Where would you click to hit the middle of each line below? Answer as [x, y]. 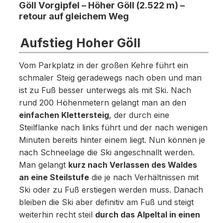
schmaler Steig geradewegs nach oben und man [110, 78]
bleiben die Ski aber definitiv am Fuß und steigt [106, 203]
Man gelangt [43, 165]
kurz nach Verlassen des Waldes [132, 165]
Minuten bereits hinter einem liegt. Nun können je [112, 140]
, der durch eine [139, 115]
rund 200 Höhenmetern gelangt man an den [102, 103]
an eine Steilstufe [54, 178]
